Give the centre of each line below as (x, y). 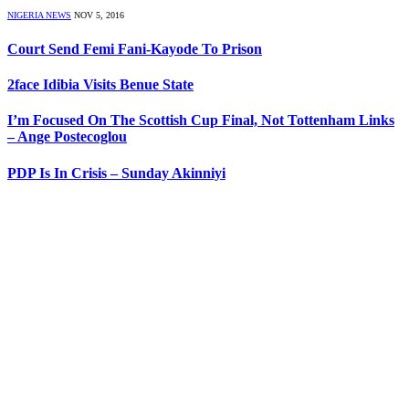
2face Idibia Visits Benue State (100, 85)
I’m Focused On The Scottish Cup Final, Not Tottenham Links (201, 121)
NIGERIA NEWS (39, 15)
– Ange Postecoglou (67, 137)
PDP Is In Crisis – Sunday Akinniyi (116, 173)
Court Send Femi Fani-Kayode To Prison (135, 48)
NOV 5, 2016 (99, 15)
